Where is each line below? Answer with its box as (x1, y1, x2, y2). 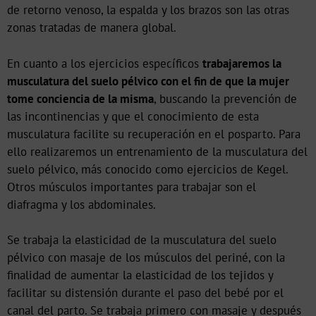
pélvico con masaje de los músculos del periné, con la (7, 250, 285, 266)
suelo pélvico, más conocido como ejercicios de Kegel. (7, 161, 288, 177)
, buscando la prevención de (154, 90, 297, 107)
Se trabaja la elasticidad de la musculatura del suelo (7, 232, 276, 248)
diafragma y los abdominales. (7, 196, 156, 212)
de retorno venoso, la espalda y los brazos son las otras (7, 2, 289, 18)
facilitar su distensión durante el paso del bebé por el (7, 285, 284, 301)
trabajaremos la (202, 55, 281, 71)
